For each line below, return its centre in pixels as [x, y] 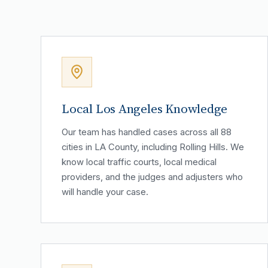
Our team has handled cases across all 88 [147, 132]
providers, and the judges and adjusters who [152, 177]
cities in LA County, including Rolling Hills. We [153, 147]
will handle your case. [105, 192]
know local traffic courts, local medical [139, 162]
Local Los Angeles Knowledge [145, 108]
